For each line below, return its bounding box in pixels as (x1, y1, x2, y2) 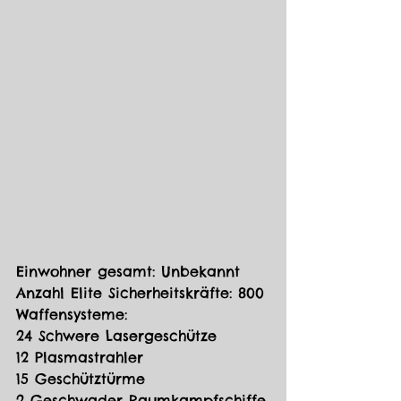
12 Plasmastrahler (16, 348, 143, 367)
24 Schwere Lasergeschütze (16, 327, 217, 346)
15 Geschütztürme (16, 370, 145, 388)
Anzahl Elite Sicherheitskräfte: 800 (16, 284, 264, 303)
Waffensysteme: (16, 305, 127, 324)
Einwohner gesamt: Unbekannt (16, 262, 240, 281)
